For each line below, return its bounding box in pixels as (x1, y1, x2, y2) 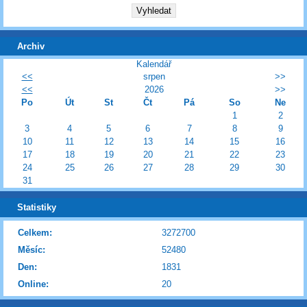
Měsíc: (18, 244, 45, 255)
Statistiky (17, 201, 56, 212)
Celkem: (18, 227, 52, 238)
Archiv (17, 40, 45, 51)
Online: (18, 278, 49, 289)
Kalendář (136, 59, 171, 70)
